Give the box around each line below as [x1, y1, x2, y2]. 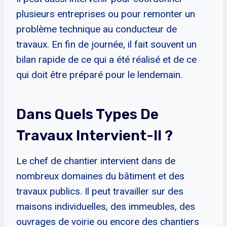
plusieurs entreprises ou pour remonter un [16, 8, 195, 20]
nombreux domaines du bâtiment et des [16, 170, 184, 182]
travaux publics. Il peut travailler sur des [16, 185, 183, 197]
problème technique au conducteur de [16, 23, 177, 35]
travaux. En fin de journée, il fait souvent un [16, 38, 197, 50]
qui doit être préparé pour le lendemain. [16, 68, 182, 81]
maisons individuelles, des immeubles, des [16, 200, 195, 212]
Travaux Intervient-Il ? [16, 127, 173, 144]
